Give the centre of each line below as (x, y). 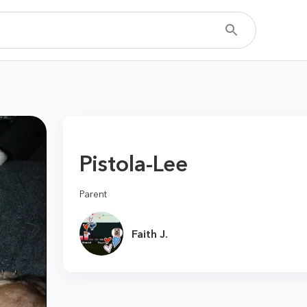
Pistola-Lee (134, 163)
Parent (93, 194)
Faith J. (150, 234)
